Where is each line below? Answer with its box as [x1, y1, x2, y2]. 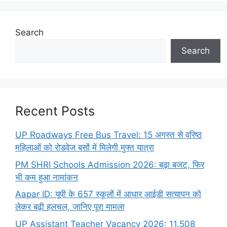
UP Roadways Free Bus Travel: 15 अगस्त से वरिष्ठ [15, 130, 202, 140]
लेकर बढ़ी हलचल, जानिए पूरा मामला [15, 202, 125, 212]
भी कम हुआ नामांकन [15, 172, 78, 182]
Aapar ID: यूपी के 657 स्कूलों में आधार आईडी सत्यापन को [15, 189, 201, 200]
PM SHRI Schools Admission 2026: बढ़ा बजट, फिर [15, 159, 204, 170]
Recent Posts [15, 103, 95, 119]
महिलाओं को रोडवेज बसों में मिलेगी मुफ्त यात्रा [15, 142, 154, 153]
